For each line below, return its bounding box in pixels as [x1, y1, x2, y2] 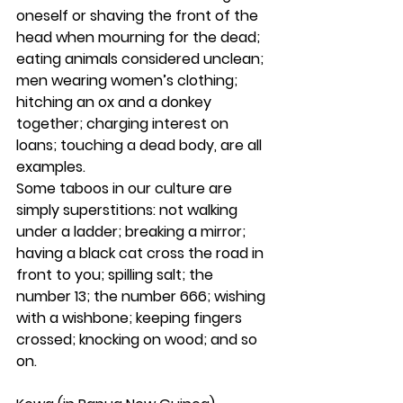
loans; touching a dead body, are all [16, 135, 265, 156]
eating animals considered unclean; [16, 49, 267, 69]
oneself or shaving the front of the [16, 5, 262, 26]
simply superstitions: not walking [16, 200, 241, 220]
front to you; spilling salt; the [16, 264, 217, 285]
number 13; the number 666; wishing [16, 286, 269, 307]
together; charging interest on [16, 113, 232, 134]
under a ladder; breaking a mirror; [16, 221, 249, 242]
